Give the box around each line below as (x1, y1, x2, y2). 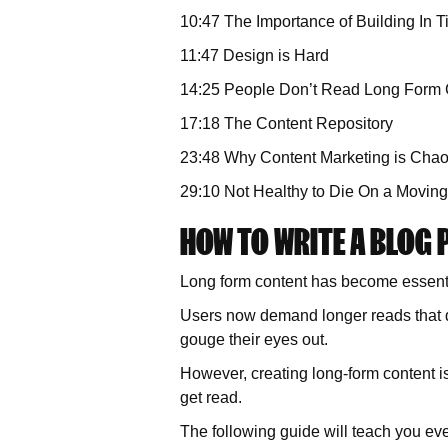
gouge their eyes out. (180, 331, 332, 348)
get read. (180, 389, 242, 406)
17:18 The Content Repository (180, 115, 393, 132)
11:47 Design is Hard (180, 47, 329, 64)
